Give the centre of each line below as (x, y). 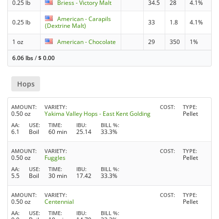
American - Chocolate (87, 42)
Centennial (59, 201)
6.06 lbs (23, 58)
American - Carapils (84, 19)
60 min (58, 131)
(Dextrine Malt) (66, 26)
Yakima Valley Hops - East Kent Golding (98, 113)
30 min (58, 175)
